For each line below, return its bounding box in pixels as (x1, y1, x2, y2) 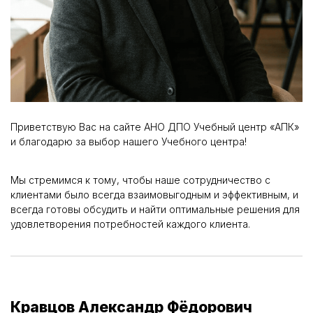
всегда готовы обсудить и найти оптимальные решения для (10, 203, 300, 216)
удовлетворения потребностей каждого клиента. (10, 218, 250, 231)
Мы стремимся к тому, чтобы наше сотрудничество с (10, 174, 270, 187)
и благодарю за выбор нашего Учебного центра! (10, 135, 247, 147)
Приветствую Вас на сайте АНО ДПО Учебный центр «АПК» (10, 120, 299, 133)
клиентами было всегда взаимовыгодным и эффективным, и (10, 189, 298, 201)
